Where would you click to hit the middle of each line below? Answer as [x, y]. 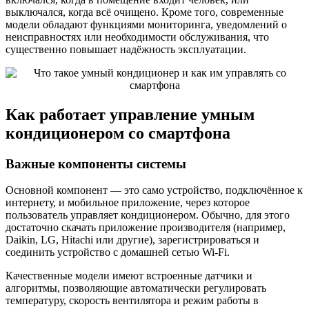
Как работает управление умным [130, 114]
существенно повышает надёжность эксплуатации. [126, 49]
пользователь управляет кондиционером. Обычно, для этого [148, 215]
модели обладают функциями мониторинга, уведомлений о [146, 24]
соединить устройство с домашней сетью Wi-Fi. [118, 252]
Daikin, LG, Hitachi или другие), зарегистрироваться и [132, 240]
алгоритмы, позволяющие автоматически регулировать [136, 288]
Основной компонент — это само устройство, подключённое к [154, 190]
